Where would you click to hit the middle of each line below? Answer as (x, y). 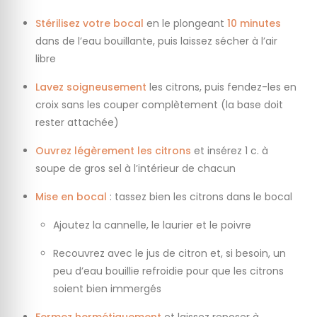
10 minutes (254, 23)
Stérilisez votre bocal (90, 23)
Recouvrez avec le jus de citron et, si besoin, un (169, 253)
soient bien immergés (107, 288)
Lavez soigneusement (91, 87)
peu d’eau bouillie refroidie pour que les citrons (168, 271)
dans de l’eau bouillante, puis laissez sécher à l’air (156, 41)
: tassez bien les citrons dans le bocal (200, 196)
